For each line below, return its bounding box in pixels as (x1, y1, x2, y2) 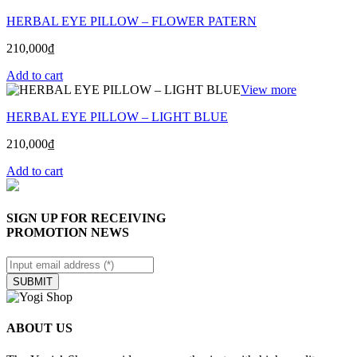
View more (241, 82, 296, 96)
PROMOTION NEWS (6, 225, 129, 239)
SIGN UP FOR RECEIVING (6, 210, 166, 225)
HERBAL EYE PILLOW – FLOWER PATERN (6, 14, 257, 28)
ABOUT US (6, 321, 73, 335)
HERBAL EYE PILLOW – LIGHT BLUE (6, 109, 228, 124)
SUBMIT (13, 276, 53, 288)
